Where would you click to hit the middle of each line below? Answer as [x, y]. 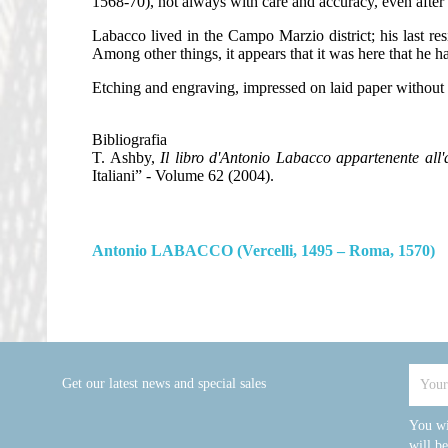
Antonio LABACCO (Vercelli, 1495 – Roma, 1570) [263, 251]
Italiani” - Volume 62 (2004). [183, 176]
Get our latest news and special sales [164, 384]
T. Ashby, [126, 158]
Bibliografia [129, 140]
